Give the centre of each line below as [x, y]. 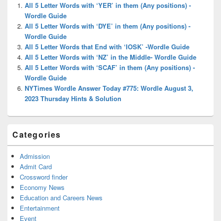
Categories [37, 134]
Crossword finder [44, 177]
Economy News [42, 187]
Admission [35, 156]
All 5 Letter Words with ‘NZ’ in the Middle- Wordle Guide [110, 57]
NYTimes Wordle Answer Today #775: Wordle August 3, [109, 88]
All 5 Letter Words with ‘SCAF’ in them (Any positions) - [110, 67]
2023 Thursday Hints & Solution [73, 98]
